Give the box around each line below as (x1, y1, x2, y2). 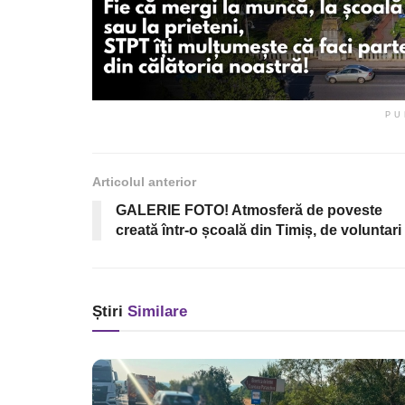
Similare (123, 302, 187, 320)
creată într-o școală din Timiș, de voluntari (116, 221, 401, 238)
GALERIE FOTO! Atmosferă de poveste (116, 202, 382, 218)
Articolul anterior (92, 174, 196, 189)
